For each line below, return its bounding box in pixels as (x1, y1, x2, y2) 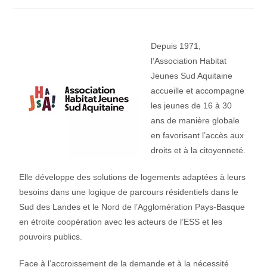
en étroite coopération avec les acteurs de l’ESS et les (19, 217, 223, 226)
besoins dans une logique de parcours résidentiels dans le (19, 187, 239, 197)
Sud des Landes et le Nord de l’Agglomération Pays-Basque (19, 202, 246, 212)
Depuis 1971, (151, 41, 201, 51)
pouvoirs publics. (19, 232, 83, 241)
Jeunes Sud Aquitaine (151, 71, 233, 80)
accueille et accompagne (151, 86, 245, 95)
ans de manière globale (151, 116, 240, 125)
